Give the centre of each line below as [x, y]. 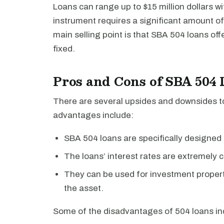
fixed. [64, 49]
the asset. [84, 188]
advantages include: [93, 115]
